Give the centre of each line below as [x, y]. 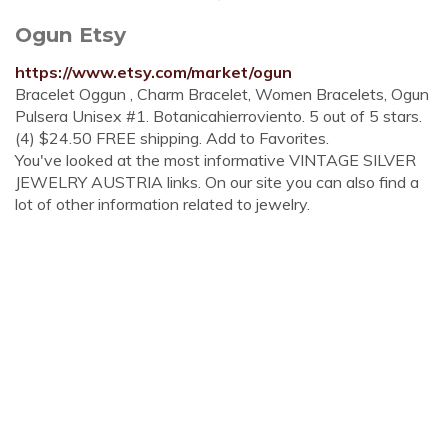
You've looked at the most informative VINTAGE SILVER [215, 160]
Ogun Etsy [70, 34]
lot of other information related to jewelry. [162, 204]
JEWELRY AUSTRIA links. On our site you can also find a [217, 182]
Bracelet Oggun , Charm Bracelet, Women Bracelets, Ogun [222, 94]
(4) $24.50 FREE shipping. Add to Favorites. [172, 138]
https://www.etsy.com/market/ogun [153, 72]
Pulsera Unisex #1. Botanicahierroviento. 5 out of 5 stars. [218, 116]
